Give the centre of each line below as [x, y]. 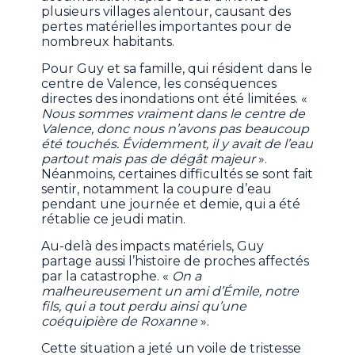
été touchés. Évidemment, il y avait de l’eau [177, 144]
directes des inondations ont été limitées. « [175, 99]
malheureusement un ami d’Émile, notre [170, 292]
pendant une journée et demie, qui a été [171, 204]
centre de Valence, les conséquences [159, 84]
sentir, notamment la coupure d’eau [157, 189]
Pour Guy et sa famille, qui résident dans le [177, 69]
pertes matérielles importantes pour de [167, 27]
